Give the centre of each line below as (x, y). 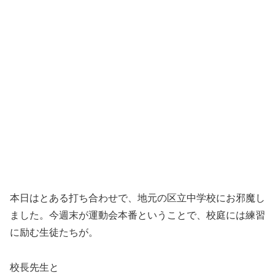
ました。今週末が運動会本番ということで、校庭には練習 (137, 215)
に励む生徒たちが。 (54, 232)
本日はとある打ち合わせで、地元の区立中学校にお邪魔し (137, 198)
